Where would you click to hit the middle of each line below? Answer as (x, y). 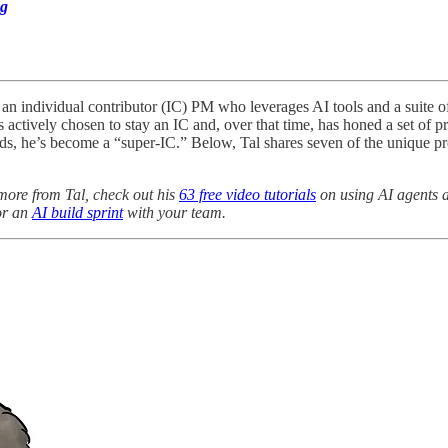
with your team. (174, 212)
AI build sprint (77, 212)
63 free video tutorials (247, 194)
